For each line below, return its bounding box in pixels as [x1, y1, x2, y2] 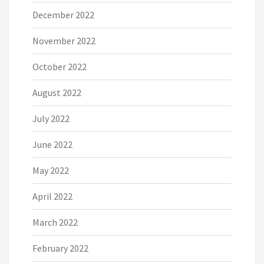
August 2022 [32, 86, 81, 98]
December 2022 [32, 8, 94, 21]
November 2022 [32, 34, 95, 47]
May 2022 [32, 164, 69, 176]
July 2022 [32, 112, 70, 124]
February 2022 [32, 242, 88, 254]
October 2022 [32, 60, 87, 72]
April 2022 [32, 190, 72, 202]
